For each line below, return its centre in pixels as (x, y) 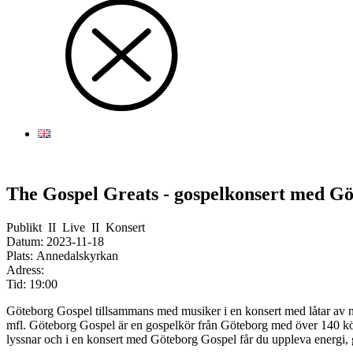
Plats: (21, 256)
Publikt (24, 228)
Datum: (26, 242)
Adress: (27, 270)
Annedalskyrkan (77, 256)
